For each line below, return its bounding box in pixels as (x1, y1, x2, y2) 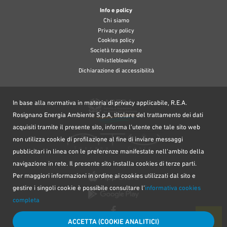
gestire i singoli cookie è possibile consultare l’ (13, 184, 145, 192)
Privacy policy (98, 26, 134, 34)
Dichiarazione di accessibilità (78, 66, 154, 74)
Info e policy (100, 6, 132, 14)
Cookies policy (97, 36, 135, 44)
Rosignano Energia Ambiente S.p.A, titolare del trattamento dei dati (13, 111, 203, 119)
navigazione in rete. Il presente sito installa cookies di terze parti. (13, 160, 197, 167)
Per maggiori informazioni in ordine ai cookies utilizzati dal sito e (13, 172, 196, 179)
